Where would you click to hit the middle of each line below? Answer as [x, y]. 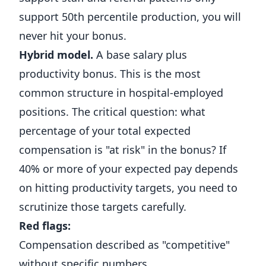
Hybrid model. [56, 55]
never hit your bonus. [73, 36]
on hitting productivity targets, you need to [128, 188]
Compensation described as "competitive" [124, 245]
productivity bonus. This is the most [110, 74]
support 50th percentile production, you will [130, 17]
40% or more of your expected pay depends [129, 169]
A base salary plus [140, 55]
